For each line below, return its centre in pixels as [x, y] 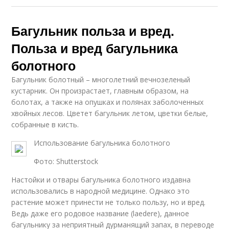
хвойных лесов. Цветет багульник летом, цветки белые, [110, 113]
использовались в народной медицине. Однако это [101, 191]
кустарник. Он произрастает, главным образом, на [100, 91]
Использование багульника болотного [102, 143]
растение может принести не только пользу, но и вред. [109, 202]
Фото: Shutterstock [66, 161]
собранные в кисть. [45, 124]
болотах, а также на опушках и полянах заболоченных [108, 102]
